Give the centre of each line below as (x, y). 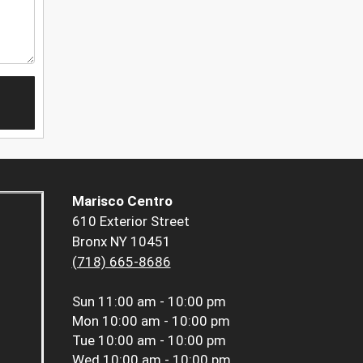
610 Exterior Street (130, 222)
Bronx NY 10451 (121, 242)
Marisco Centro (122, 201)
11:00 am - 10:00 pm (162, 302)
